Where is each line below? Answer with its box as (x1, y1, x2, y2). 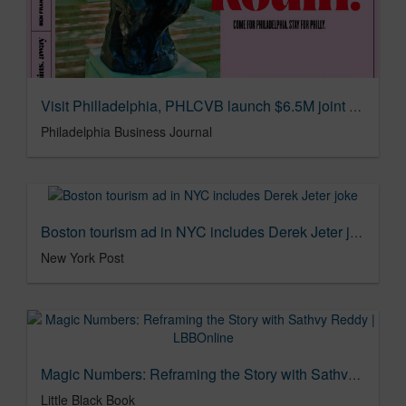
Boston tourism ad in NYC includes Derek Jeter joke (350, 223, 362, 242)
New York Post (41, 248, 124, 267)
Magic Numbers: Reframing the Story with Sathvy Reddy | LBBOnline (348, 365, 361, 384)
